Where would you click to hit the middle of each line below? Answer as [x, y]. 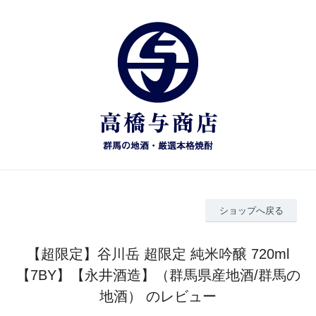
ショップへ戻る [251, 210]
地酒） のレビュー [158, 296]
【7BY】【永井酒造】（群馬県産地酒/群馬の [158, 275]
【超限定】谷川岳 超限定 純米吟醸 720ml [158, 254]
